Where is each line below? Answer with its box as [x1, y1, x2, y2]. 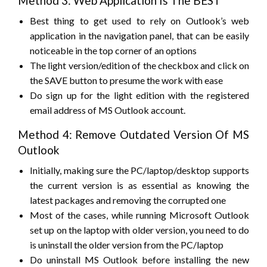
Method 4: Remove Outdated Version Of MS [18, 128, 249, 142]
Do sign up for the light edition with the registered [30, 89, 249, 101]
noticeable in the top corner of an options [30, 45, 197, 57]
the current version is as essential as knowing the [30, 179, 249, 191]
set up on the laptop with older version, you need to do [30, 224, 249, 236]
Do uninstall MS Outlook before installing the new [30, 254, 249, 266]
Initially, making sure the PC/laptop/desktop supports [30, 164, 249, 176]
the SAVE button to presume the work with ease [30, 74, 223, 86]
